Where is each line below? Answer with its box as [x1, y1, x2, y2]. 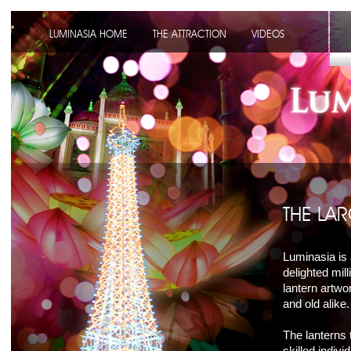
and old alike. [283, 297, 349, 310]
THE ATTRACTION [153, 27, 226, 40]
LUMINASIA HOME [49, 27, 128, 40]
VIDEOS [251, 27, 284, 40]
